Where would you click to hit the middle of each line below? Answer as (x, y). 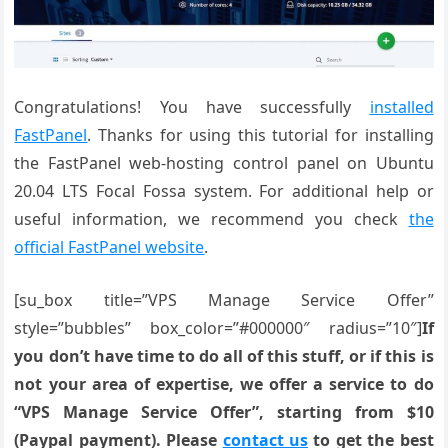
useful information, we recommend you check (211, 219)
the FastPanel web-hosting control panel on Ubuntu (224, 163)
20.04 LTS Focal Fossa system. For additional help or (224, 191)
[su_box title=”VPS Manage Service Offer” (224, 300)
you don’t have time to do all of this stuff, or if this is (224, 356)
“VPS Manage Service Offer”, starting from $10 (224, 412)
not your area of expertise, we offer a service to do (224, 384)
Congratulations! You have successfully (192, 107)
